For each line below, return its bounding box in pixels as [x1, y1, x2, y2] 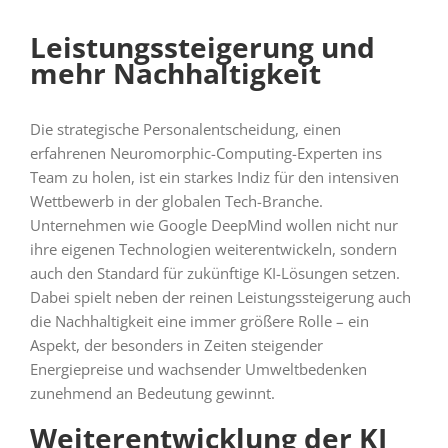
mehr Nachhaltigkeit [29, 53, 321, 92]
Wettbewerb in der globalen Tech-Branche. [29, 190, 323, 211]
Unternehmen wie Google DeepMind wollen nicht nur [29, 214, 398, 235]
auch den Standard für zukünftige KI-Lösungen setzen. [29, 262, 400, 283]
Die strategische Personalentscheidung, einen [29, 118, 341, 139]
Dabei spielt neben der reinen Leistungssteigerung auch [29, 286, 411, 307]
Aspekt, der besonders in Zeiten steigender [29, 334, 323, 355]
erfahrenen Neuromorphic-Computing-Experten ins [29, 142, 382, 163]
